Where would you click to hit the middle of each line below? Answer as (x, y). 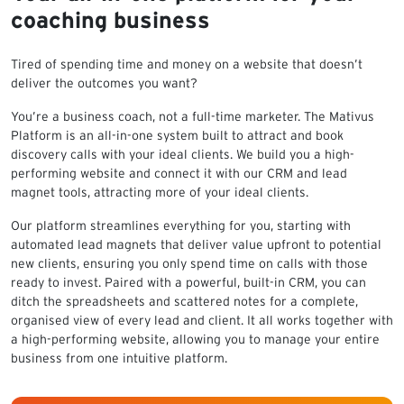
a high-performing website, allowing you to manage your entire (195, 339)
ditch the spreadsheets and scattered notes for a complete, (184, 301)
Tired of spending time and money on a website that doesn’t (187, 64)
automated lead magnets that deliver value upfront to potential (196, 244)
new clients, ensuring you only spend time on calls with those (189, 263)
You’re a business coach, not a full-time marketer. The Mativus (193, 116)
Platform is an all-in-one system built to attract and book (177, 135)
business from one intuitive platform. (119, 358)
